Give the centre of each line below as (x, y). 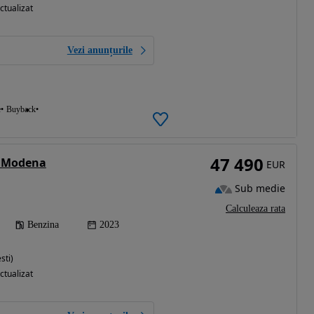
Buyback (21, 109)
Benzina (43, 225)
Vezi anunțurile (100, 50)
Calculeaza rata (255, 209)
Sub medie (260, 189)
